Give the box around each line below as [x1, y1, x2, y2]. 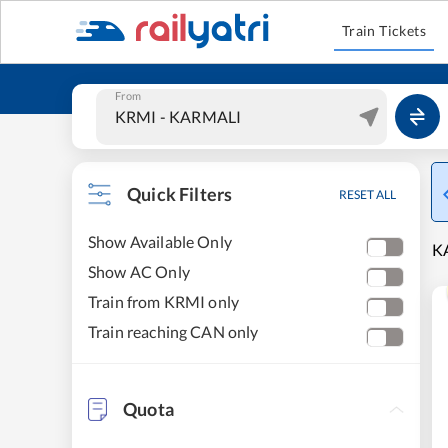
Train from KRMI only [88, 292, 240, 311]
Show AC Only [88, 262, 190, 281]
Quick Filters [127, 183, 233, 205]
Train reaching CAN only [88, 322, 259, 341]
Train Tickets [341, 22, 427, 39]
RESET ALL [339, 187, 396, 202]
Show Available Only [88, 232, 232, 251]
